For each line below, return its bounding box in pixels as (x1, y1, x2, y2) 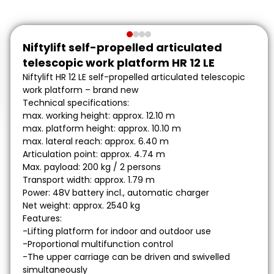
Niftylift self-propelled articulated (22, 40, 222, 55)
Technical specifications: (22, 97, 129, 109)
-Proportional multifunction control (22, 238, 173, 250)
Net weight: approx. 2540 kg (22, 199, 140, 212)
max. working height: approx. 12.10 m (22, 109, 175, 122)
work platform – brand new (22, 84, 138, 96)
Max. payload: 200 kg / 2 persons (22, 161, 161, 173)
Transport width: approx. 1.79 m (22, 174, 155, 186)
